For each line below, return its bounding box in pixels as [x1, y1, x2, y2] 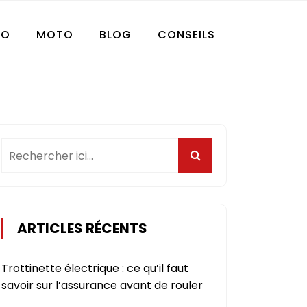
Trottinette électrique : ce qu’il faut [1, 260, 188, 277]
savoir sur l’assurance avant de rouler [1, 278, 203, 294]
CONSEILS [158, 26, 215, 42]
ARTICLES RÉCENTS [17, 219, 147, 238]
